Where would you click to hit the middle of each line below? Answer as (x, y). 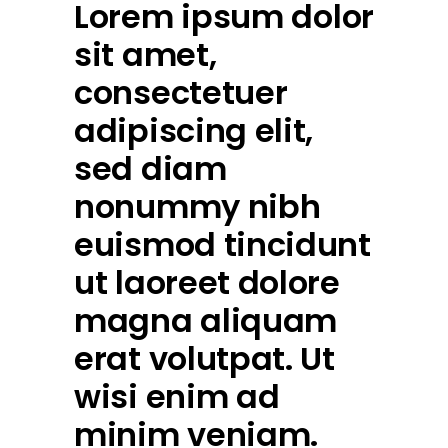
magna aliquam (206, 321)
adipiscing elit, (194, 131)
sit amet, (145, 55)
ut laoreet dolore (207, 283)
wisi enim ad (177, 397)
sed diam (150, 169)
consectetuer (181, 93)
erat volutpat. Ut (204, 359)
